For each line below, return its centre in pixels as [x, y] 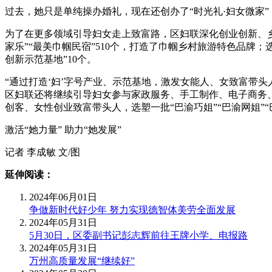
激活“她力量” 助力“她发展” [63, 129]
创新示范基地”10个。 [51, 59]
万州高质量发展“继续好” [82, 260]
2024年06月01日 [63, 197]
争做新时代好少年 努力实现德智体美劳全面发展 [132, 209]
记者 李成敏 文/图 [42, 152]
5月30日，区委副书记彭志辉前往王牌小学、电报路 [138, 235]
